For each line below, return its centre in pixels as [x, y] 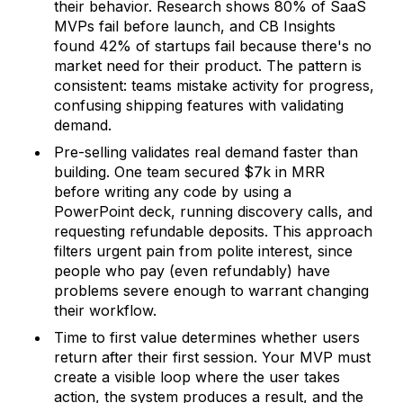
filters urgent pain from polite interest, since [203, 251]
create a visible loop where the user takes [197, 377]
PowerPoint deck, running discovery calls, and [213, 211]
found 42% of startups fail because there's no [213, 46]
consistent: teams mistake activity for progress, [214, 85]
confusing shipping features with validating [199, 105]
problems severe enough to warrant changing [211, 291]
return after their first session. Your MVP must [212, 357]
